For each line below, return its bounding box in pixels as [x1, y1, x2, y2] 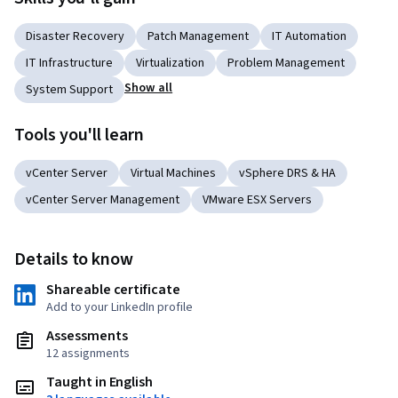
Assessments [46, 326, 128, 346]
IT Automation [272, 28, 346, 46]
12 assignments [46, 345, 130, 363]
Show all [124, 79, 173, 98]
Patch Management [147, 28, 249, 46]
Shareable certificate [46, 280, 180, 300]
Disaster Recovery [26, 28, 124, 46]
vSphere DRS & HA [239, 164, 336, 183]
